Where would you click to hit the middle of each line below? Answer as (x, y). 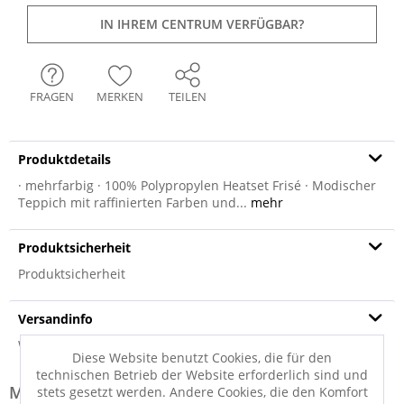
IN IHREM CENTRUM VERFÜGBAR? (202, 24)
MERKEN (119, 96)
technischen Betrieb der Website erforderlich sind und (202, 374)
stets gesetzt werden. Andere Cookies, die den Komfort (202, 391)
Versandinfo (55, 319)
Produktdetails (64, 159)
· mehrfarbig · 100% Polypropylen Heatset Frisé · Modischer (197, 185)
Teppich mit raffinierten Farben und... (133, 202)
